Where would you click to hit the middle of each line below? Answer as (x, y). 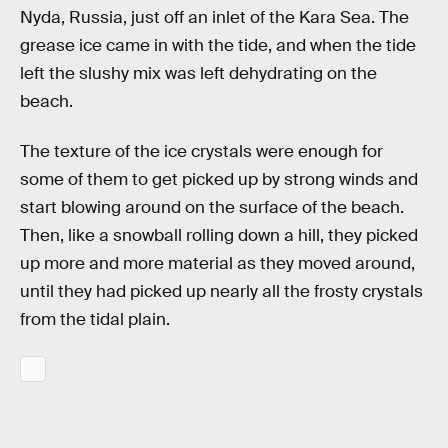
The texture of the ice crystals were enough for (201, 151)
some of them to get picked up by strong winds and (219, 179)
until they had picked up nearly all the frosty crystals (221, 291)
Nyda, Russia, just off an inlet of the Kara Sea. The (214, 18)
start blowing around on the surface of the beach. (212, 207)
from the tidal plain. (95, 319)
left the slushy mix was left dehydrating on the (198, 74)
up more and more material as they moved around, (217, 263)
